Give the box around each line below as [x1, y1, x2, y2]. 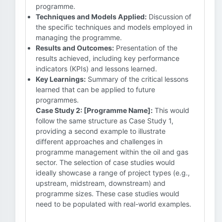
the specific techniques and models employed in [36, 23, 192, 31]
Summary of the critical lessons [86, 75, 188, 83]
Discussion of [147, 12, 191, 21]
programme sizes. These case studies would [36, 189, 179, 198]
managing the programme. [36, 33, 122, 42]
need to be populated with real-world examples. [36, 200, 191, 208]
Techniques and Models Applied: [36, 12, 147, 21]
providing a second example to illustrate [36, 127, 166, 135]
